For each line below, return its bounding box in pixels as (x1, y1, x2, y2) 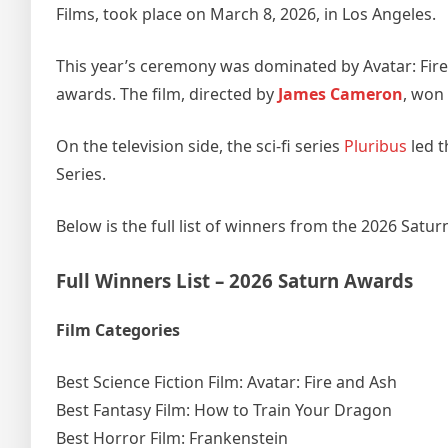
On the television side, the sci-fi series (56, 134, 344, 157)
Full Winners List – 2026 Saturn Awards (56, 267, 413, 293)
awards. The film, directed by (56, 82, 278, 105)
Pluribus (344, 134, 407, 157)
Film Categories (56, 318, 180, 341)
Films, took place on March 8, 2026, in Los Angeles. (56, 2, 436, 25)
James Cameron (278, 82, 403, 105)
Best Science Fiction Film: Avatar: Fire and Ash (56, 370, 397, 393)
